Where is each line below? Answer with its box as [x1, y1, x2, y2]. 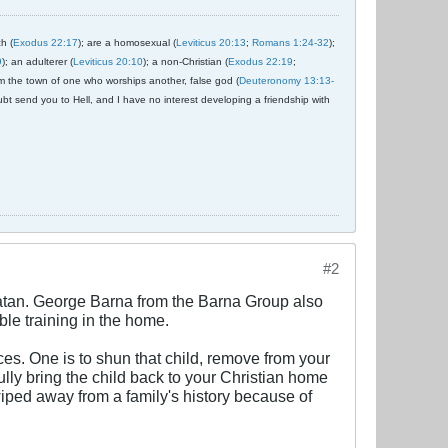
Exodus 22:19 [228, 56, 293, 68]
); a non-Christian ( [143, 56, 228, 68]
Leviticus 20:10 [73, 56, 143, 68]
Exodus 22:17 [13, 37, 78, 49]
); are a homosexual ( [78, 37, 176, 49]
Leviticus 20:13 [176, 37, 246, 49]
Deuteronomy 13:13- [239, 75, 334, 87]
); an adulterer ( [2, 56, 73, 68]
